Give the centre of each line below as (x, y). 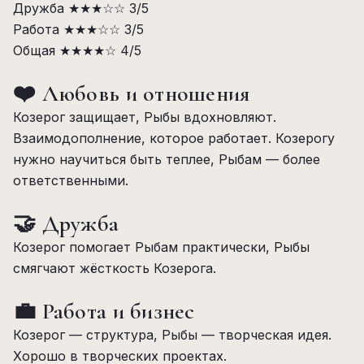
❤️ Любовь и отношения (132, 93)
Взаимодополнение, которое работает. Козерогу (174, 138)
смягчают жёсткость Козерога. (115, 268)
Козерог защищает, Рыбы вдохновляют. (145, 117)
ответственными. (71, 180)
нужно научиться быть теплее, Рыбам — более (167, 159)
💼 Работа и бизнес (104, 311)
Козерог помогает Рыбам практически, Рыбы (161, 247)
